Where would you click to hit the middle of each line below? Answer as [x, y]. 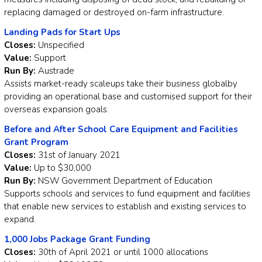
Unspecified [60, 45]
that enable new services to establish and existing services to [125, 207]
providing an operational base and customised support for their [128, 97]
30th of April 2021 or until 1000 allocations [122, 252]
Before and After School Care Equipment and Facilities [121, 130]
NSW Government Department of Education [125, 181]
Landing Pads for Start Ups [62, 32]
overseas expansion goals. [56, 110]
